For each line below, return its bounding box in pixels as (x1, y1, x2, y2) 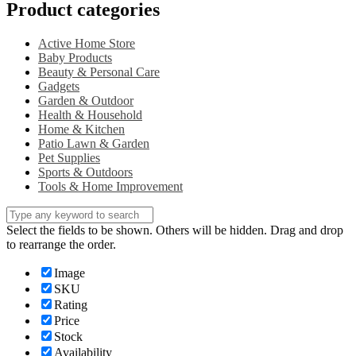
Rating (54, 297, 87, 311)
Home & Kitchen (38, 122, 125, 136)
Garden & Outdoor (38, 93, 133, 107)
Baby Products (38, 50, 112, 64)
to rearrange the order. (6, 237, 116, 251)
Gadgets (38, 79, 79, 93)
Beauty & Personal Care (38, 64, 160, 79)
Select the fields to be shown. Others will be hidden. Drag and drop (6, 222, 343, 237)
